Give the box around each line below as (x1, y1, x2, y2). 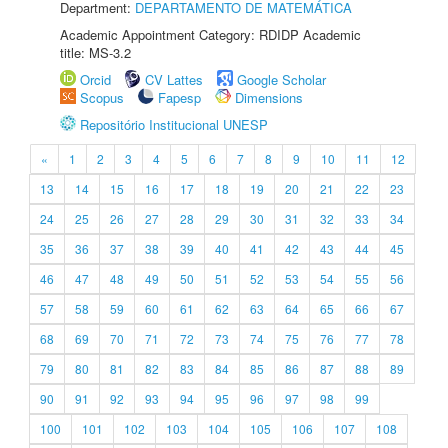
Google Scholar (237, 70, 326, 89)
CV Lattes (145, 70, 203, 89)
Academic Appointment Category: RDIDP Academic (60, 25, 361, 44)
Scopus (80, 88, 124, 107)
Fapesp (158, 88, 201, 107)
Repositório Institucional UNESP (80, 115, 268, 134)
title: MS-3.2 (60, 43, 131, 62)
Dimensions (235, 88, 303, 107)
